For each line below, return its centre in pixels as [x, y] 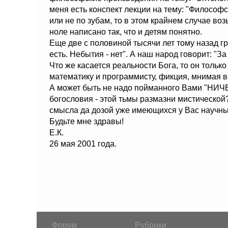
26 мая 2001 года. [83, 144]
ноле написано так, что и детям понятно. [126, 32]
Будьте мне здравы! [87, 121]
